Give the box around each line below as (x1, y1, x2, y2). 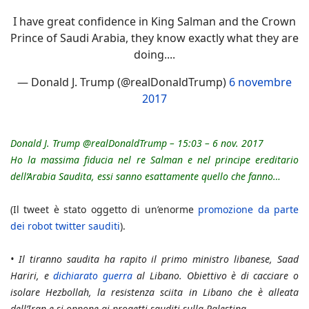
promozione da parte (198, 203, 299, 217)
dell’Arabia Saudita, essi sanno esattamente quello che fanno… (10, 170, 281, 183)
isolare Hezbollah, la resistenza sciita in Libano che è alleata (10, 286, 299, 299)
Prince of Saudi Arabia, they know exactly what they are (10, 30, 299, 46)
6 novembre (229, 74, 292, 90)
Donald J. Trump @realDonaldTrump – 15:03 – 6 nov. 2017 (10, 137, 263, 150)
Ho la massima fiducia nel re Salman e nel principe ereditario (10, 153, 299, 167)
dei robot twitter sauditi (10, 219, 120, 233)
